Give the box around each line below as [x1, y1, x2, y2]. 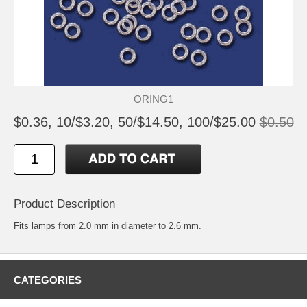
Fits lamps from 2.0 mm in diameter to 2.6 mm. [14, 221, 201, 232]
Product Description [14, 197, 115, 211]
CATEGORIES [14, 274, 82, 286]
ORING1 [134, 93, 173, 106]
